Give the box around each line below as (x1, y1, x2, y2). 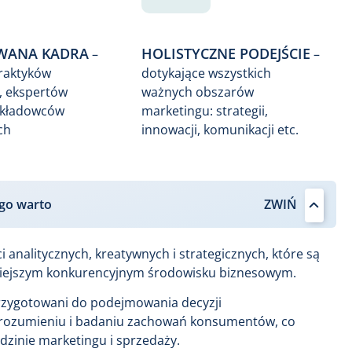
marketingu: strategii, (141, 102, 268, 120)
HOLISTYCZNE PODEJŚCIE (141, 44, 310, 64)
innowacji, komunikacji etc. (141, 121, 299, 139)
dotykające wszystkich (141, 64, 271, 82)
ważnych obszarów (141, 83, 254, 101)
